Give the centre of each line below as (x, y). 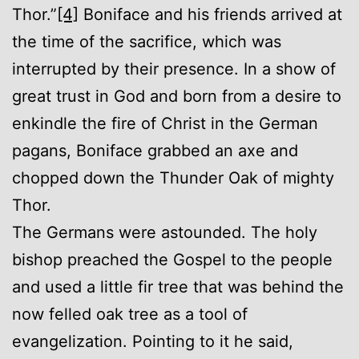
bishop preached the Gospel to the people (172, 259)
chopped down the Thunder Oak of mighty (173, 177)
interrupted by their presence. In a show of (174, 69)
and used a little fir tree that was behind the (178, 286)
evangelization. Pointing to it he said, (153, 341)
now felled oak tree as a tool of (130, 314)
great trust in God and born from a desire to (177, 96)
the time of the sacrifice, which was (147, 41)
